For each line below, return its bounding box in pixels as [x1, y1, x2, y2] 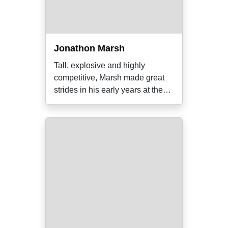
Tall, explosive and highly [54, 61, 145, 70]
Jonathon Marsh [54, 43, 125, 53]
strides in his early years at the [54, 85, 163, 94]
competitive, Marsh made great [54, 73, 164, 82]
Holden [54, 98, 80, 106]
